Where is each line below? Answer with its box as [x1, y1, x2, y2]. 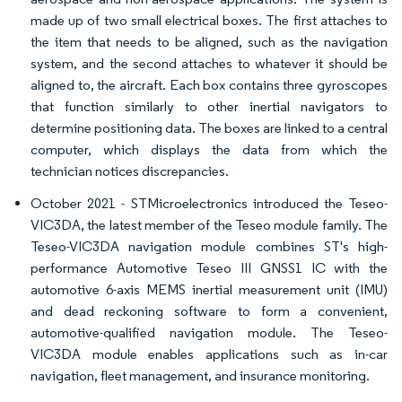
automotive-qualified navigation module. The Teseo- [31, 324, 388, 342]
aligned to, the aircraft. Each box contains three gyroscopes [31, 76, 388, 94]
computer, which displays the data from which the [31, 141, 388, 159]
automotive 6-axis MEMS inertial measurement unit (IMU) [31, 281, 388, 299]
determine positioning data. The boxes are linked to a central [31, 119, 388, 137]
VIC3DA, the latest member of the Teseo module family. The [31, 216, 388, 234]
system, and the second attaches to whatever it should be [31, 55, 388, 73]
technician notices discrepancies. [31, 162, 229, 180]
